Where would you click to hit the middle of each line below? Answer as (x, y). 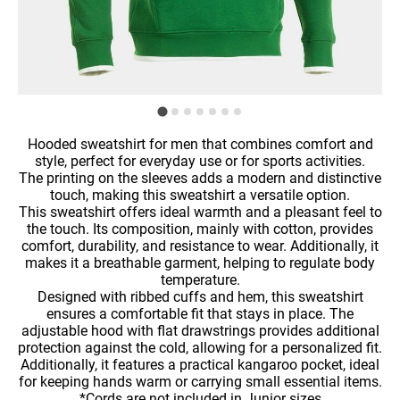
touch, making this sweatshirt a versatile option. (200, 195)
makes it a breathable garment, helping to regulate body (200, 263)
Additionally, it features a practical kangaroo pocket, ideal (200, 365)
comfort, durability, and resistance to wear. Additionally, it (200, 246)
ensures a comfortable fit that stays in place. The (200, 314)
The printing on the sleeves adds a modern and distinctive (200, 178)
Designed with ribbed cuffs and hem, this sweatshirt (200, 297)
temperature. (200, 280)
